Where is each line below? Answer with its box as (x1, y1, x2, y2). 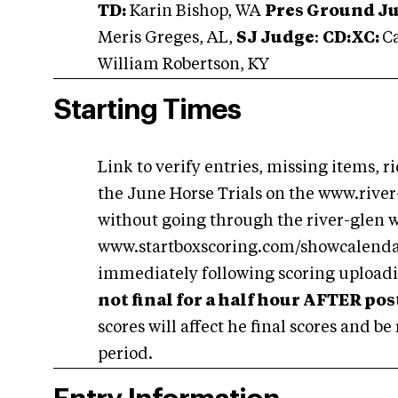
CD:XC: (322, 30, 382, 46)
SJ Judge (236, 30, 314, 46)
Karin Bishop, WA (126, 4, 265, 20)
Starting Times (53, 96, 241, 124)
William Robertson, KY (98, 57, 269, 73)
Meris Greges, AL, (98, 30, 236, 46)
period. (98, 346, 153, 362)
